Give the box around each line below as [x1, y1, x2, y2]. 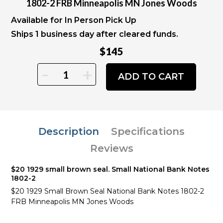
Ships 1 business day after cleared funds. [11, 29, 178, 39]
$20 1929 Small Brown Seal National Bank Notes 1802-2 [11, 187, 204, 196]
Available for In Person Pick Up [11, 15, 136, 25]
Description [38, 125, 99, 137]
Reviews [90, 142, 133, 154]
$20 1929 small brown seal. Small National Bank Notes [11, 165, 210, 174]
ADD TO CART [117, 71, 184, 82]
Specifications [111, 125, 185, 137]
